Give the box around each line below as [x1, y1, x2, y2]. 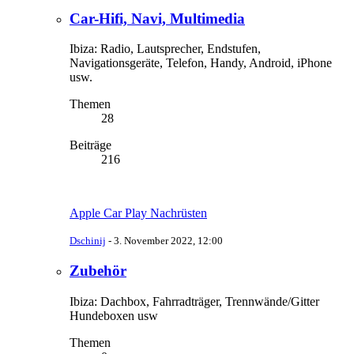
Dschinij [70, 235, 106, 247]
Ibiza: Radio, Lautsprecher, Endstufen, [70, 42, 261, 56]
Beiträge [70, 138, 111, 153]
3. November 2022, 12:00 [114, 235, 223, 247]
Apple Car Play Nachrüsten [70, 206, 207, 220]
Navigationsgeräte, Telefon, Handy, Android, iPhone [70, 56, 332, 70]
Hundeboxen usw [70, 308, 158, 322]
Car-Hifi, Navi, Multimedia [70, 9, 245, 27]
